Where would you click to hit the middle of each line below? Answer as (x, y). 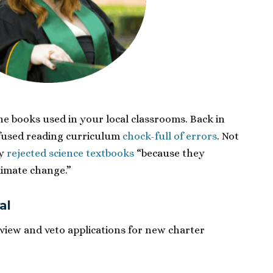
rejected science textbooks (70, 154)
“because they (169, 154)
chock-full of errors (170, 136)
